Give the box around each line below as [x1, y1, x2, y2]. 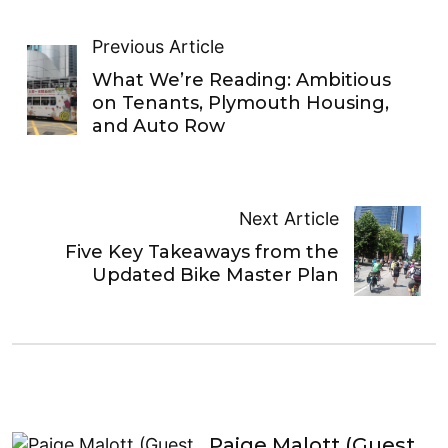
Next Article [239, 208, 340, 230]
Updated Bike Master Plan [92, 264, 340, 287]
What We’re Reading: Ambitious [92, 68, 392, 91]
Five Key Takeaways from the [65, 241, 340, 264]
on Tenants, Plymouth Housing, [92, 91, 390, 114]
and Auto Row [92, 114, 226, 137]
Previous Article [92, 35, 225, 57]
